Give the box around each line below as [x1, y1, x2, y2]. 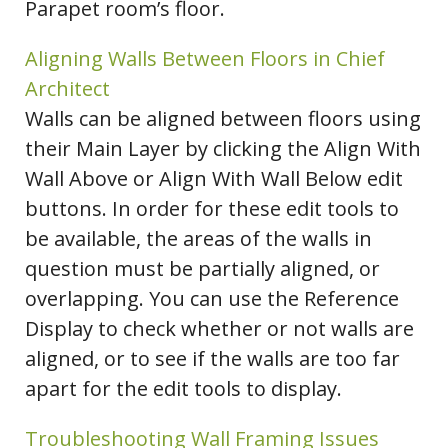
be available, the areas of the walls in [25, 225, 372, 253]
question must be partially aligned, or [25, 255, 380, 283]
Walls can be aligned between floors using [25, 105, 421, 133]
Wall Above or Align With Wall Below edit [25, 165, 403, 193]
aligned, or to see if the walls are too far [25, 345, 400, 373]
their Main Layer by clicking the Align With [25, 135, 421, 163]
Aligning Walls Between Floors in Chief [25, 45, 385, 73]
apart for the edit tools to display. [25, 375, 342, 403]
